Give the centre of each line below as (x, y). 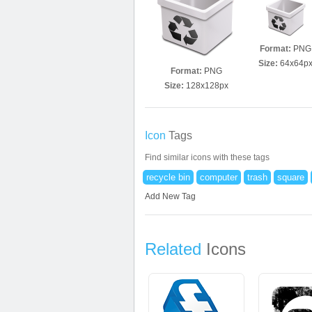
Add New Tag (170, 196)
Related (173, 249)
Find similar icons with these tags (207, 157)
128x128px (207, 86)
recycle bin (168, 177)
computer (219, 177)
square (291, 177)
